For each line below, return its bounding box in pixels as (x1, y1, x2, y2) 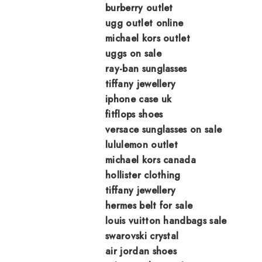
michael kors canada (105, 153, 196, 167)
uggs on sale (105, 46, 161, 60)
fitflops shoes (105, 107, 163, 121)
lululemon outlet (105, 137, 178, 151)
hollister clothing (105, 168, 181, 182)
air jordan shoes (105, 244, 177, 258)
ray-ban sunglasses (105, 61, 187, 75)
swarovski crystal (105, 229, 179, 243)
